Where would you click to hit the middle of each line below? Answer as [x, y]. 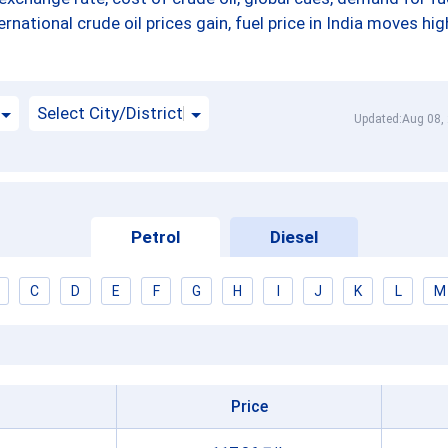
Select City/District [110, 113]
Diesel [293, 237]
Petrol [155, 237]
